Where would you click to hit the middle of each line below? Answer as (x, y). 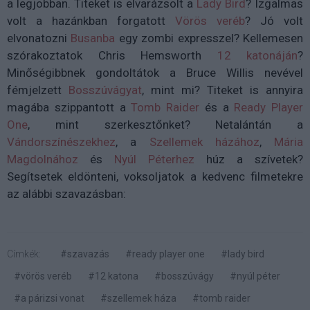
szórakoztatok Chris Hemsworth (112, 55)
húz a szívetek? (249, 159)
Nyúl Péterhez (154, 159)
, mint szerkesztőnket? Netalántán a (165, 124)
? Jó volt (274, 20)
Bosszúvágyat (105, 90)
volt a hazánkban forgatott (91, 20)
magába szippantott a (69, 107)
